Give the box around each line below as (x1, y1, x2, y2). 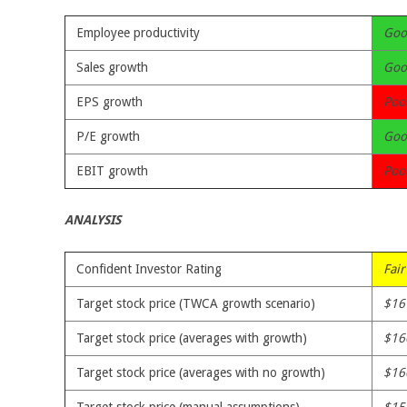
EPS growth (76, 94, 143, 109)
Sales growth (76, 60, 148, 74)
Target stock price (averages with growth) (76, 331, 307, 345)
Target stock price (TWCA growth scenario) (76, 296, 315, 311)
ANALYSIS (65, 213, 121, 227)
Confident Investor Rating (76, 262, 222, 276)
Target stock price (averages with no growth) (76, 365, 325, 380)
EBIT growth (76, 164, 148, 178)
